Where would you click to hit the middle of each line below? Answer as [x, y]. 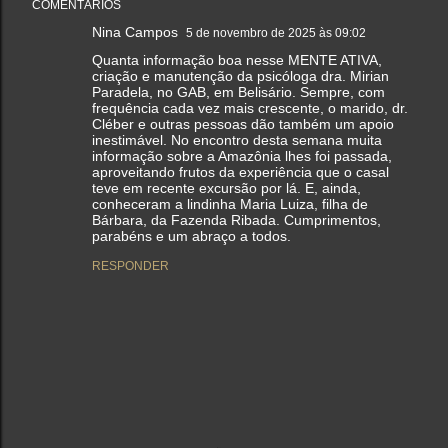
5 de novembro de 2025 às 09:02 [276, 33]
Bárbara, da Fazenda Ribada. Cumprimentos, [236, 220]
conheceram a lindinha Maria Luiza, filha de [230, 204]
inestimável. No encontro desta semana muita [237, 140]
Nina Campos [135, 32]
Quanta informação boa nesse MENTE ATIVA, [237, 60]
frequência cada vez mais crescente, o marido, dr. [250, 108]
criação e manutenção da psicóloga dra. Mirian [240, 76]
